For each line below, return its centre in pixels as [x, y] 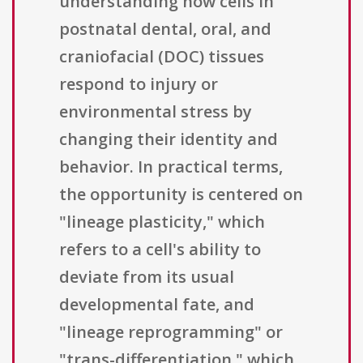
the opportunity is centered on [181, 194]
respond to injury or [139, 84]
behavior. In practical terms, [171, 167]
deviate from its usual [147, 277]
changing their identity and [169, 139]
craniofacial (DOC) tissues [162, 57]
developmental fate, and [157, 305]
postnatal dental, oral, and [165, 29]
